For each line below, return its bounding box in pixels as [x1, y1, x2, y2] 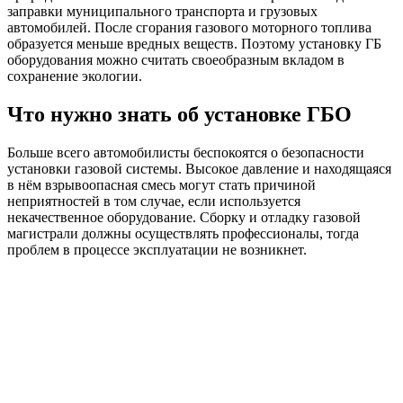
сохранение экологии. [7, 68, 142, 85]
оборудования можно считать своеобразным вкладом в [7, 52, 345, 68]
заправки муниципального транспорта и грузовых [7, 4, 318, 20]
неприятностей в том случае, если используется [7, 193, 300, 209]
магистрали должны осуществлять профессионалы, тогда [7, 225, 359, 241]
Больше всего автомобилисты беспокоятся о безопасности [7, 144, 364, 160]
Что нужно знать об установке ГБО [7, 102, 352, 126]
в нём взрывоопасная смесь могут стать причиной [7, 176, 316, 193]
